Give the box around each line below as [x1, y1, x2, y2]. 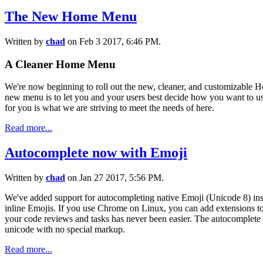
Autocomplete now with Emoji [5, 145, 187, 161]
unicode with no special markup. [5, 224, 125, 235]
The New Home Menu [5, 9, 137, 25]
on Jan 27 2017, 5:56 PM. [65, 173, 164, 183]
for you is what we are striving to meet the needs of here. [5, 103, 214, 113]
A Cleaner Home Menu [5, 58, 116, 70]
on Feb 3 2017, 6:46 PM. [65, 36, 161, 46]
